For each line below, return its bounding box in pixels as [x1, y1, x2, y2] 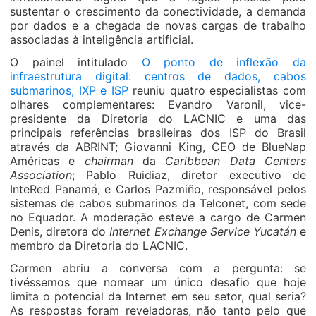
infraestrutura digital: [10, 69, 131, 83]
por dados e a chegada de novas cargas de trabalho [10, 18, 306, 32]
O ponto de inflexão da [141, 55, 307, 69]
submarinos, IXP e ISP [10, 83, 128, 97]
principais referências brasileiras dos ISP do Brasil [10, 126, 306, 140]
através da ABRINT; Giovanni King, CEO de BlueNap [10, 140, 306, 154]
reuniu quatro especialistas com [128, 83, 307, 97]
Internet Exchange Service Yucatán [109, 224, 296, 238]
